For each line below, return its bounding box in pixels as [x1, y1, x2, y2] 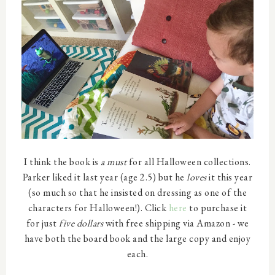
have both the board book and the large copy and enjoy [24, 232, 251, 246]
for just [26, 217, 59, 230]
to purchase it [187, 201, 247, 215]
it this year [206, 171, 253, 184]
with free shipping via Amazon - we [103, 217, 249, 230]
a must [101, 155, 127, 169]
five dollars [59, 217, 103, 230]
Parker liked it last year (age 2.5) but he [22, 171, 187, 184]
